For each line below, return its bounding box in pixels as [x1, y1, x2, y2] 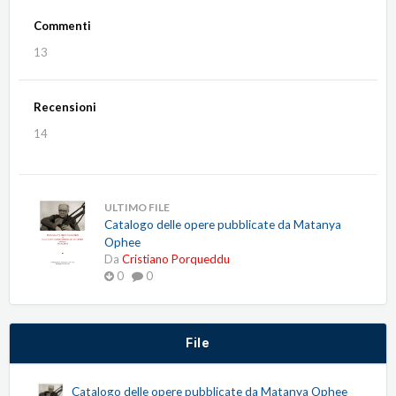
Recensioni [34, 100, 96, 115]
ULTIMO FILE [104, 201, 170, 215]
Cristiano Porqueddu [122, 252, 230, 267]
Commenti [34, 19, 91, 34]
